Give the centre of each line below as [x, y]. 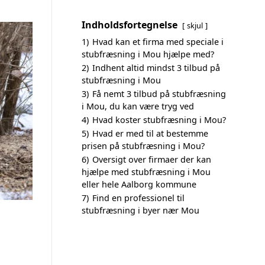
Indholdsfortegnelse [130, 25]
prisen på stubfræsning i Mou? [143, 146]
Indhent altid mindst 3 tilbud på [156, 68]
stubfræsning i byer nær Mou [140, 210]
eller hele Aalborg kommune [139, 184]
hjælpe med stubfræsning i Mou [146, 172]
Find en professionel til [138, 198]
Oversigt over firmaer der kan [152, 159]
